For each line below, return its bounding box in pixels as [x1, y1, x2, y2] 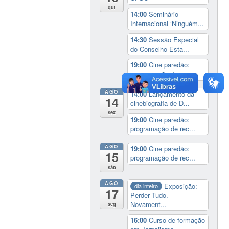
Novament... [130, 199, 167, 209]
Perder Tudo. [130, 190, 169, 200]
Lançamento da [149, 89, 195, 99]
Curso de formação [149, 215, 205, 225]
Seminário [149, 9, 179, 19]
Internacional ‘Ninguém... [130, 18, 204, 28]
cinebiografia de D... [130, 98, 190, 108]
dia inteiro [134, 181, 158, 190]
